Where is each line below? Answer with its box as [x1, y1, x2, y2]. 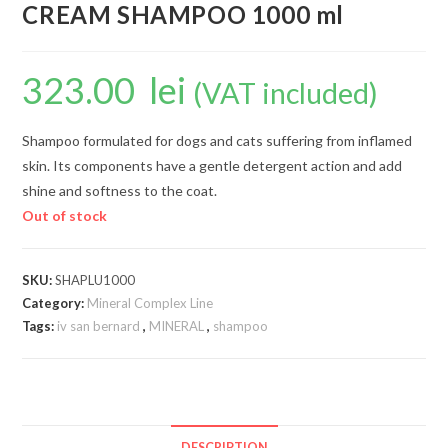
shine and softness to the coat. [22, 182, 218, 199]
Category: [22, 295, 88, 311]
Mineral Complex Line [87, 295, 214, 311]
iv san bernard [57, 318, 141, 334]
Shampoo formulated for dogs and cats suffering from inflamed [22, 132, 413, 149]
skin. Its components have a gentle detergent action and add [22, 157, 403, 174]
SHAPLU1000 [55, 272, 136, 288]
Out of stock [22, 207, 108, 224]
